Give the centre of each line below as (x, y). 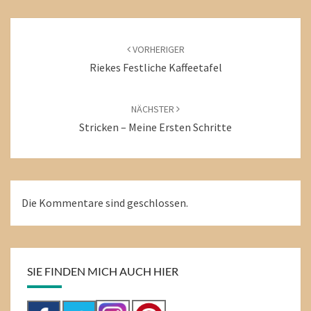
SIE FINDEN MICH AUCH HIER (103, 271)
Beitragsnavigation (73, 26)
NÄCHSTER (154, 109)
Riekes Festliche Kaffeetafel (155, 67)
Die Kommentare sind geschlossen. (105, 203)
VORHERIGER (157, 49)
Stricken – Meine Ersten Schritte (155, 127)
